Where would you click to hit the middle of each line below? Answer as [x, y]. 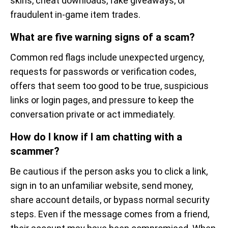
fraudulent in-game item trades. [75, 15]
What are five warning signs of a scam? [103, 37]
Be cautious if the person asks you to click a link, [109, 171]
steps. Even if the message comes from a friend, [110, 214]
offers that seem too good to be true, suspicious [109, 86]
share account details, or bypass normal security [110, 200]
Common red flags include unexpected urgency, [107, 57]
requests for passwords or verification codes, [103, 72]
